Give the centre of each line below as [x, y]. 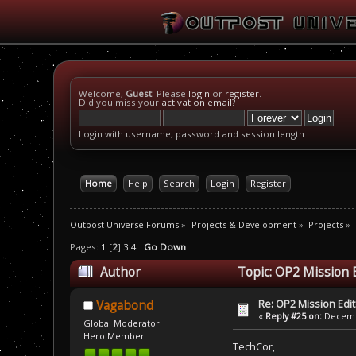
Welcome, [103, 93]
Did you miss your [120, 102]
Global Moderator [121, 323]
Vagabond [125, 306]
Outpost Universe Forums [125, 224]
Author [120, 273]
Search [179, 183]
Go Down [165, 247]
